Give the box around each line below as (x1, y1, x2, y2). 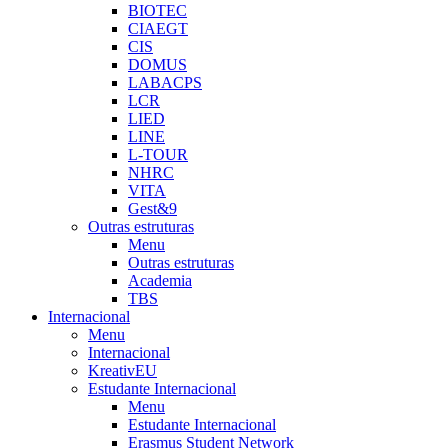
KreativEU (88, 362, 157, 379)
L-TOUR (128, 146, 188, 163)
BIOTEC (128, 2, 187, 19)
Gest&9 (128, 200, 177, 217)
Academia (128, 272, 192, 289)
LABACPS (128, 74, 202, 91)
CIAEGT (128, 20, 188, 37)
